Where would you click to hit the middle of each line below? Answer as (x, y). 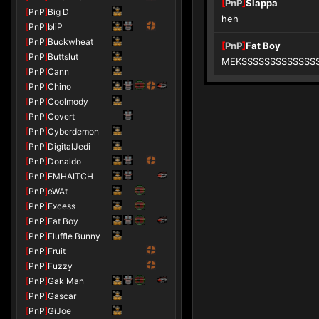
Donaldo (64, 161)
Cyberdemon (73, 131)
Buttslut (63, 57)
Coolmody (68, 101)
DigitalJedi (69, 146)
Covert (61, 116)
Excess (62, 206)
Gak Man (66, 281)
